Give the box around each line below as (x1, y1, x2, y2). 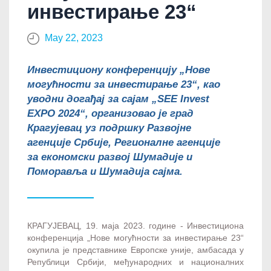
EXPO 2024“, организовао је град (27, 107, 194, 119)
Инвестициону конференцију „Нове (27, 64, 210, 76)
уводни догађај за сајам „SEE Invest (27, 93, 209, 105)
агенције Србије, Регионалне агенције (27, 136, 220, 148)
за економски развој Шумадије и (27, 151, 192, 163)
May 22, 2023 (45, 32, 103, 43)
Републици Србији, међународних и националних (27, 256, 244, 267)
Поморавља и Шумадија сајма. (27, 165, 183, 177)
